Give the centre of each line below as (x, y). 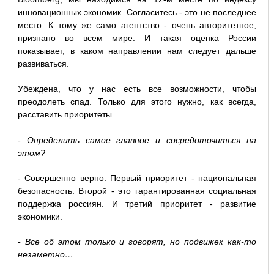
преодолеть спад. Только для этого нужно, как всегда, (137, 102)
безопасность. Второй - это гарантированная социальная (137, 191)
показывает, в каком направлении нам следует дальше (137, 51)
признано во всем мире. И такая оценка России (137, 38)
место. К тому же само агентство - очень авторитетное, (137, 25)
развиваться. (43, 64)
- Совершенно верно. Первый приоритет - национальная (137, 178)
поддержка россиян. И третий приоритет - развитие (137, 204)
